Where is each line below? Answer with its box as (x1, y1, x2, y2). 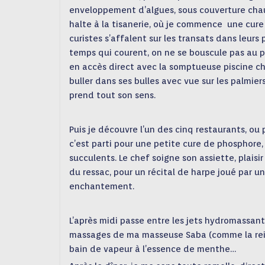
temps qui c (69, 47, 119, 58)
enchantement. (69, 181, 134, 192)
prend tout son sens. (69, 90, 156, 101)
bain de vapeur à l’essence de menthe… (69, 244, 236, 254)
